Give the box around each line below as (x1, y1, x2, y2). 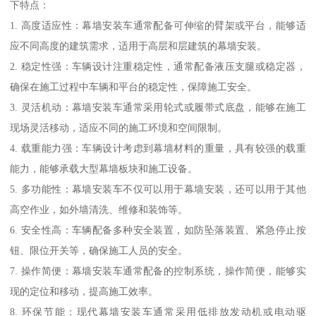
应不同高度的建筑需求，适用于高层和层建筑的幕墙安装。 (10, 39, 267, 51)
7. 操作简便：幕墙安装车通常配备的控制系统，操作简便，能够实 (10, 265, 306, 276)
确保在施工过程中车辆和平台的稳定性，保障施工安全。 (10, 80, 257, 92)
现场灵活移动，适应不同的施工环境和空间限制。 (10, 121, 228, 133)
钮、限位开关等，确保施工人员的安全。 (10, 244, 188, 256)
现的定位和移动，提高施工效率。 (10, 285, 159, 297)
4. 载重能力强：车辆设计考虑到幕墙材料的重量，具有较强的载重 (10, 142, 306, 154)
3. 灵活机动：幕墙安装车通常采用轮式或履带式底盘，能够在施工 (10, 101, 306, 113)
